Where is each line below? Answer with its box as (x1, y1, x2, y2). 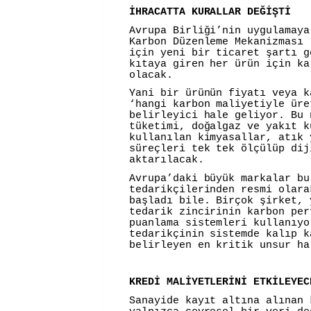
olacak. (129, 69, 173, 81)
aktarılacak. (129, 154, 204, 167)
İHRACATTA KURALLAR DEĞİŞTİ (129, 6, 291, 18)
